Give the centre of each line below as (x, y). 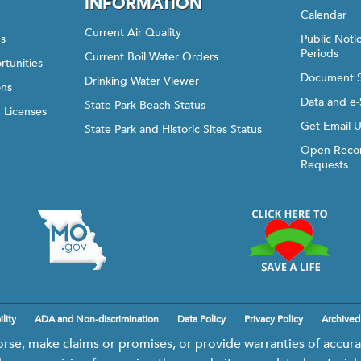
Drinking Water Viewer (141, 81)
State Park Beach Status (145, 105)
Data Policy (201, 319)
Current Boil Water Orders (151, 57)
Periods (320, 54)
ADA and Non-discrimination (97, 319)
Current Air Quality (133, 33)
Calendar (324, 15)
